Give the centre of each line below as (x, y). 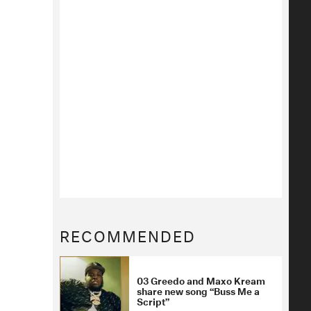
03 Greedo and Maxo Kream (201, 280)
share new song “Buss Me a (198, 290)
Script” (153, 301)
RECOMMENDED (128, 234)
